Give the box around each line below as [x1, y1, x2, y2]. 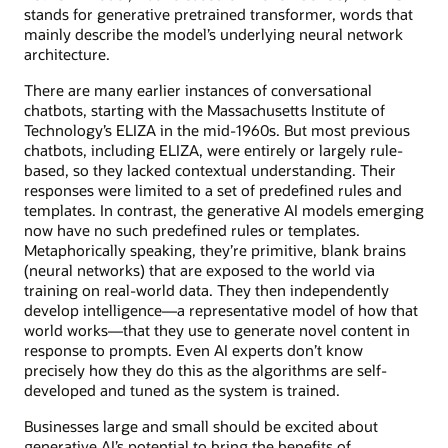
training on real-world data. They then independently [24, 279, 389, 300]
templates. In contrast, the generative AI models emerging [24, 199, 424, 220]
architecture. [24, 43, 110, 64]
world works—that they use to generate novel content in [24, 319, 410, 340]
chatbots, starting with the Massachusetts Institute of [24, 99, 385, 120]
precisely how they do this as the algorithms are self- [24, 359, 387, 380]
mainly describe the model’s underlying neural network [24, 23, 403, 44]
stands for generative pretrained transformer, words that [24, 3, 413, 24]
